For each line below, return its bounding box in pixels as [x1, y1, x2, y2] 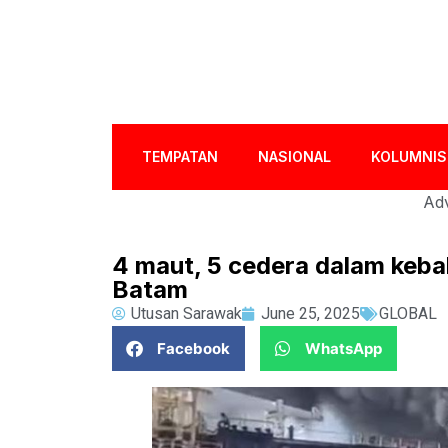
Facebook [157, 338, 230, 358]
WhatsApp [305, 338, 382, 358]
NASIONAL [258, 148, 332, 165]
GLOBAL [379, 304, 437, 323]
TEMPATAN [142, 148, 219, 165]
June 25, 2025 [261, 304, 360, 323]
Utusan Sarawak [131, 304, 242, 323]
